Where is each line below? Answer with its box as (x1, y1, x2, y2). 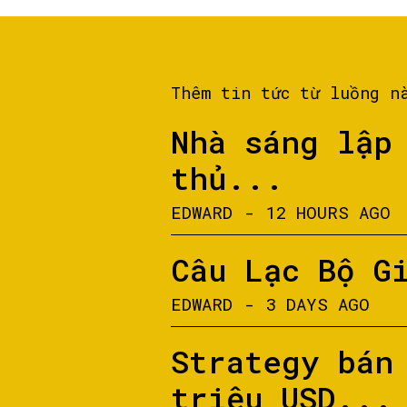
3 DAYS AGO (266, 293, 370, 315)
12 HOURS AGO (266, 201, 391, 223)
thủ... (171, 157, 283, 198)
